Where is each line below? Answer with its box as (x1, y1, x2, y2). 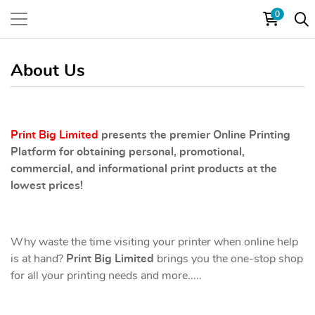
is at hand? (11, 253, 66, 264)
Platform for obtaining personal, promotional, (11, 146, 245, 157)
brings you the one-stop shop (154, 253, 303, 264)
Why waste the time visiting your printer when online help (11, 236, 298, 247)
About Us (11, 63, 85, 79)
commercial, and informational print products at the (11, 163, 277, 174)
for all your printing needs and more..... (11, 270, 202, 281)
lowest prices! (11, 180, 83, 191)
